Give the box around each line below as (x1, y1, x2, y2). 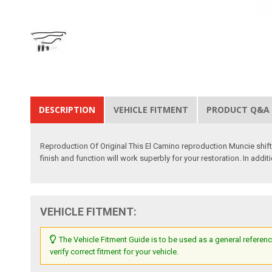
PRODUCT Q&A (206, 103, 270, 115)
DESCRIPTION (39, 103, 96, 115)
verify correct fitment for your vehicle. (50, 246, 179, 256)
